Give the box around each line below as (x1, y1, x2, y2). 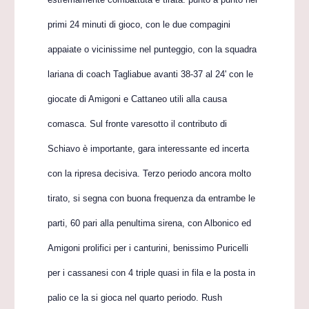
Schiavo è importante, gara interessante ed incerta (48, 143, 250, 154)
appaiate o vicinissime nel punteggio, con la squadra (48, 44, 257, 54)
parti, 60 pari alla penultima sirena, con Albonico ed (48, 218, 252, 228)
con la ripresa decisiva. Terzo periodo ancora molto (48, 168, 252, 179)
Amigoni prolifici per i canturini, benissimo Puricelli (48, 243, 249, 253)
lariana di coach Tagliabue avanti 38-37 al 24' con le (48, 69, 254, 79)
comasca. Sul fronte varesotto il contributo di (48, 119, 228, 129)
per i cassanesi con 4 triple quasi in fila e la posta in (48, 268, 256, 278)
